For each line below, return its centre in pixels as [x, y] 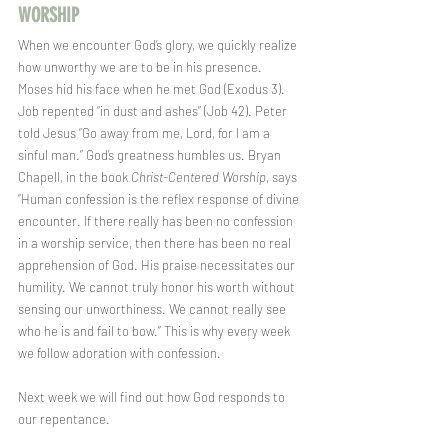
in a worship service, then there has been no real [156, 243]
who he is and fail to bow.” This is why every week [155, 331]
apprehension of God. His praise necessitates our [158, 265]
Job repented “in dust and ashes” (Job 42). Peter [154, 111]
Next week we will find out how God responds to [153, 397]
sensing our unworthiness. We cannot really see [153, 309]
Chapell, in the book [74, 177]
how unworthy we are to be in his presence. [141, 67]
